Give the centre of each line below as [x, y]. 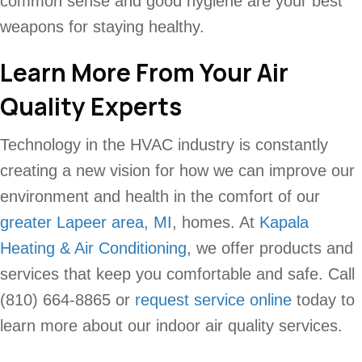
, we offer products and [270, 248]
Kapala [284, 222]
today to [323, 299]
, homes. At [216, 222]
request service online [213, 299]
